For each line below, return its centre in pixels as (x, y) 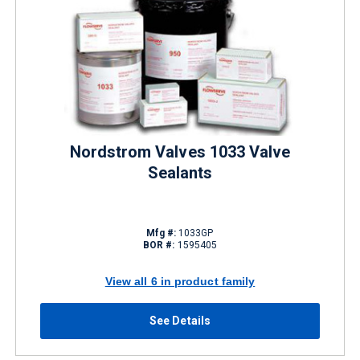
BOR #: (159, 245)
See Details (180, 321)
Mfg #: (161, 233)
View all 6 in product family (180, 281)
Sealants (180, 173)
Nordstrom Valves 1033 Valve (180, 152)
